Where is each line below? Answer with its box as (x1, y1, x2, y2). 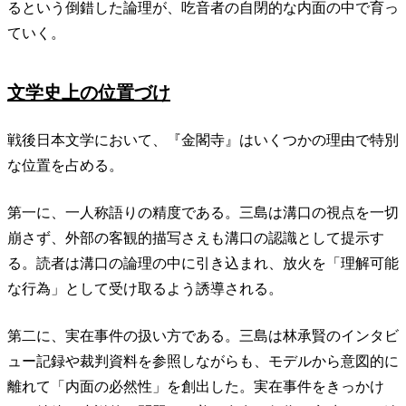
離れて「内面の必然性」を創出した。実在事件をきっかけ (7, 378, 384, 394)
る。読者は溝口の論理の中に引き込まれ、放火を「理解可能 (7, 255, 399, 271)
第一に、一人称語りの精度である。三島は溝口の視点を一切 (7, 204, 399, 220)
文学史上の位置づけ (7, 82, 170, 102)
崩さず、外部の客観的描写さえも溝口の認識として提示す (7, 229, 384, 246)
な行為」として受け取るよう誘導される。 (7, 280, 283, 296)
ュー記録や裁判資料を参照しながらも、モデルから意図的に (7, 353, 399, 369)
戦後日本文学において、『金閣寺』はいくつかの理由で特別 (7, 131, 399, 148)
